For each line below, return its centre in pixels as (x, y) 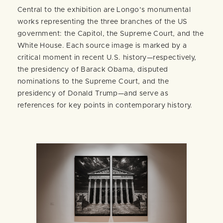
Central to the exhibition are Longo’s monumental (104, 10)
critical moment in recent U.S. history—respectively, (107, 58)
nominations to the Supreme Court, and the (93, 82)
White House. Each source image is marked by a (102, 46)
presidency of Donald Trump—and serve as (93, 94)
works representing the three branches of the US (103, 22)
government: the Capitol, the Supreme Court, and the (111, 34)
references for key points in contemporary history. (105, 106)
